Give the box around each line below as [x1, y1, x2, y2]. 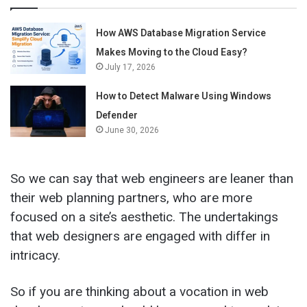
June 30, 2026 [105, 125, 160, 136]
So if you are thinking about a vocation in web [10, 284, 269, 300]
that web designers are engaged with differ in [10, 228, 270, 245]
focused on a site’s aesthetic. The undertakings [10, 209, 278, 225]
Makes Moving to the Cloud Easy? [96, 47, 248, 58]
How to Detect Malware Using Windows [96, 90, 272, 102]
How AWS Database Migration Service [96, 27, 267, 39]
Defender [96, 110, 138, 121]
